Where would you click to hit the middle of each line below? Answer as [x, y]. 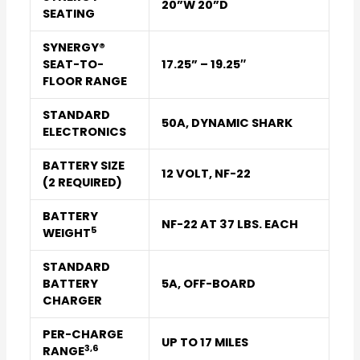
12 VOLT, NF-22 [206, 174]
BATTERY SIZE [83, 166]
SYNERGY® [74, 48]
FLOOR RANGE [84, 82]
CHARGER [72, 301]
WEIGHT [66, 233]
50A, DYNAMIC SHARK [227, 123]
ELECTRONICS [84, 132]
